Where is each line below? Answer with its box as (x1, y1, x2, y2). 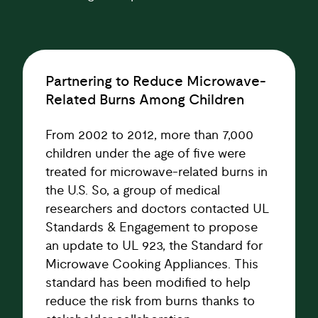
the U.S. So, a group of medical (45, 172, 220, 185)
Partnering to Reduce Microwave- (45, 62, 266, 76)
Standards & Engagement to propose (45, 209, 258, 221)
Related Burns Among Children (45, 80, 244, 94)
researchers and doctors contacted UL (45, 190, 269, 203)
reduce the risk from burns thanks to (45, 283, 255, 295)
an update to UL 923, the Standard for (45, 227, 263, 240)
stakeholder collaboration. (45, 301, 194, 314)
